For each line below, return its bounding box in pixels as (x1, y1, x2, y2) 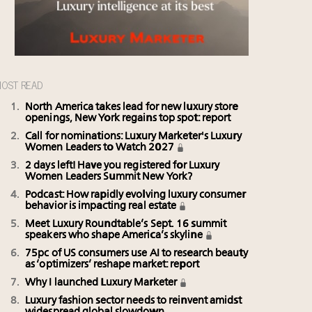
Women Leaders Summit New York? (25, 172, 193, 182)
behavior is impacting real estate (25, 201, 179, 212)
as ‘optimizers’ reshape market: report (25, 260, 199, 270)
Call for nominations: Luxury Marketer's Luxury (25, 132, 242, 142)
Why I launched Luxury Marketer (25, 278, 180, 288)
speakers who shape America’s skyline (25, 231, 205, 241)
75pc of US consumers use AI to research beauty (25, 249, 248, 259)
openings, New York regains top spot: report (25, 114, 231, 124)
